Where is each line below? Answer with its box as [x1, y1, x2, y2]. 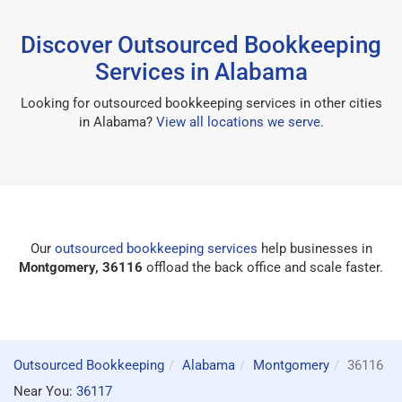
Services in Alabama [94, 57, 308, 85]
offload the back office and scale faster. [143, 258, 383, 275]
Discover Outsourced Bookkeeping [21, 31, 381, 58]
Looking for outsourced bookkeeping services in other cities [20, 94, 382, 111]
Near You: [13, 382, 76, 399]
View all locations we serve [155, 113, 320, 130]
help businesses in [257, 240, 372, 257]
